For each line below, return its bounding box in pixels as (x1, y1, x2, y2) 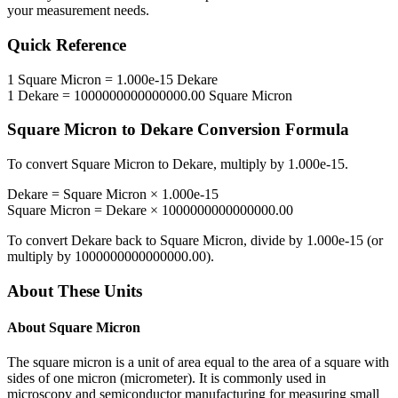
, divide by (243, 233, 306, 249)
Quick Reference (7, 36, 126, 55)
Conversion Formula (193, 120, 349, 139)
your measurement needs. (7, 3, 149, 19)
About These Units (7, 281, 142, 300)
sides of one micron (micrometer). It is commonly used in (7, 370, 326, 386)
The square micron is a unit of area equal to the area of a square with (7, 354, 389, 370)
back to (112, 233, 160, 249)
